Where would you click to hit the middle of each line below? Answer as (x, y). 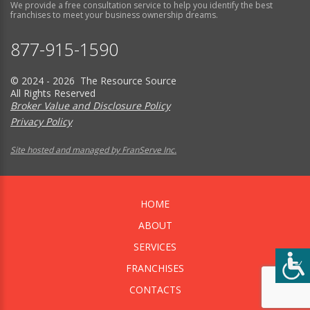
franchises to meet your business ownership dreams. (114, 15)
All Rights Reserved (53, 93)
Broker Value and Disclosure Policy (90, 106)
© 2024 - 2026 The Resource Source (93, 81)
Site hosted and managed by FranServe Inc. (93, 150)
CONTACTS (155, 290)
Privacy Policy (41, 122)
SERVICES (155, 247)
